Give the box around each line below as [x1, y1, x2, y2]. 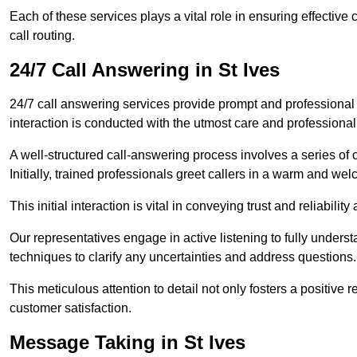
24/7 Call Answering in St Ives [10, 59, 280, 81]
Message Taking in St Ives [10, 331, 245, 354]
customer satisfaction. [10, 301, 131, 316]
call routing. [10, 29, 75, 43]
